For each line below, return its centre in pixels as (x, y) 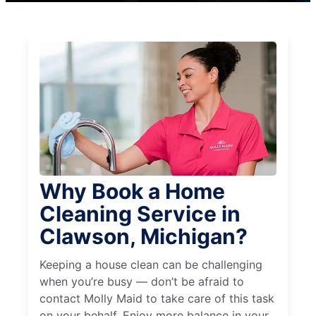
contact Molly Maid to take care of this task (157, 299)
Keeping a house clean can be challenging (151, 265)
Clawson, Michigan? (144, 237)
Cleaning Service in (140, 214)
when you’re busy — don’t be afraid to (142, 282)
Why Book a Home (132, 192)
